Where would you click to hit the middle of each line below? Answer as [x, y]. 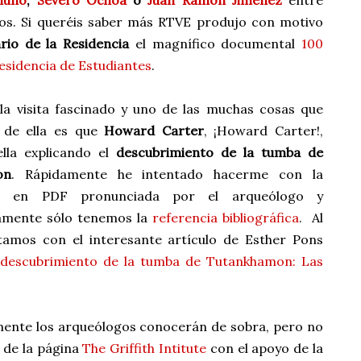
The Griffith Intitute [145, 348]
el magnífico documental [215, 44]
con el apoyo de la [265, 348]
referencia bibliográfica [226, 218]
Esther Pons [284, 239]
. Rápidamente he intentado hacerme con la [167, 174]
